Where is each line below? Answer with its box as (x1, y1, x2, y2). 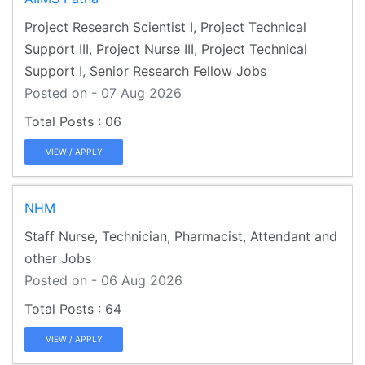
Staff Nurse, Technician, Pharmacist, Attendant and (24, 227, 337, 244)
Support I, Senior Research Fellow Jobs (24, 62, 266, 79)
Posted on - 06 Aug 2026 (24, 271, 182, 288)
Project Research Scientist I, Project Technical (24, 18, 306, 35)
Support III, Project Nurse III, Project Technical (24, 40, 307, 57)
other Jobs (24, 249, 91, 266)
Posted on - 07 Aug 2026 (24, 84, 182, 101)
